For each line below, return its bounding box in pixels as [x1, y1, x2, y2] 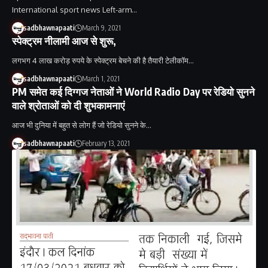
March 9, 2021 [81, 23, 121, 32]
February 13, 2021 [81, 138, 130, 148]
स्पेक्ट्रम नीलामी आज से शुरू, [12, 33, 116, 47]
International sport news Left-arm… [12, 4, 137, 14]
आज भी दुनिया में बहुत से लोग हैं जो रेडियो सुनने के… [12, 120, 151, 130]
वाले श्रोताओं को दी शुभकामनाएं [12, 98, 124, 112]
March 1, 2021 [81, 74, 120, 83]
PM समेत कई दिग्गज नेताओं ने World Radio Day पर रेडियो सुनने [12, 84, 255, 98]
